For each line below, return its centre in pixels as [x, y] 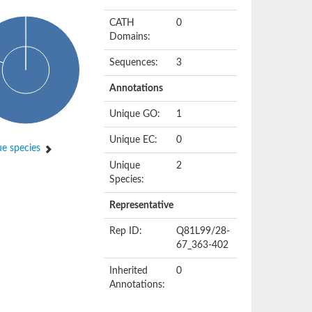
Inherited [129, 271]
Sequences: [134, 63]
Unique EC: [134, 140]
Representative [142, 205]
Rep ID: [126, 231]
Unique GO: [135, 114]
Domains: [130, 37]
